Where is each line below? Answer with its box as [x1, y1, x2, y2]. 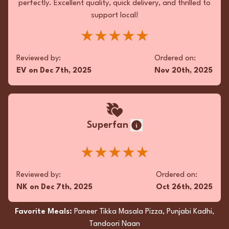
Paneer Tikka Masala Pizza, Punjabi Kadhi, [74, 208, 214, 216]
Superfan [86, 121, 128, 130]
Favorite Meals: [15, 208, 74, 216]
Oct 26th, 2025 [156, 184, 213, 191]
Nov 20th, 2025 [154, 67, 213, 75]
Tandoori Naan [89, 220, 140, 228]
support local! [90, 12, 139, 19]
